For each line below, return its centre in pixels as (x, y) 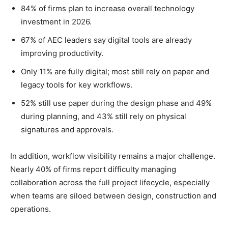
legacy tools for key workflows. (78, 85)
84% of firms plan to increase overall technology (108, 9)
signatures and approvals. (68, 130)
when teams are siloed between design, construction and (113, 196)
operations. (33, 209)
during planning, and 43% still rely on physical (104, 117)
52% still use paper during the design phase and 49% (116, 103)
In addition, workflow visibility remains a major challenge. (113, 156)
